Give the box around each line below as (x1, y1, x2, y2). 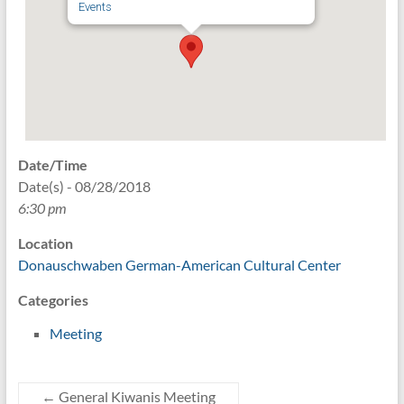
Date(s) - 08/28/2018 (17, 177, 151, 195)
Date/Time (17, 155, 87, 173)
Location (17, 234, 73, 252)
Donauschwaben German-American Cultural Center (17, 255, 341, 273)
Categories (17, 290, 88, 308)
